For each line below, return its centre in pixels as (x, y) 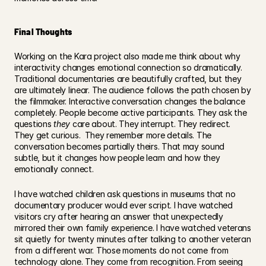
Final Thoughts (43, 31)
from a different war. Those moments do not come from (121, 250)
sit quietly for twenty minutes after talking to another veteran (133, 239)
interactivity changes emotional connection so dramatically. (128, 67)
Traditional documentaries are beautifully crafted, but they (128, 78)
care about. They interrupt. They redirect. (151, 123)
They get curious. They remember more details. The (113, 135)
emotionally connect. (54, 169)
